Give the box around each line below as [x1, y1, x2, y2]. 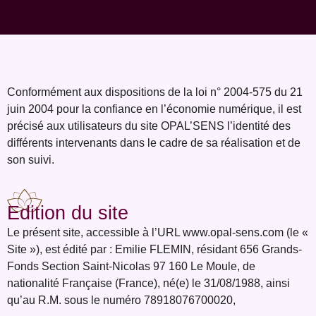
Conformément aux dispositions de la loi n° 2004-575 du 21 [7, 86, 303, 98]
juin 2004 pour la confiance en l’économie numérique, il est [7, 103, 301, 115]
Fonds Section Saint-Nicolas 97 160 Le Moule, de [7, 260, 255, 272]
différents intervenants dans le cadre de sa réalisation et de [7, 137, 300, 149]
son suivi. [7, 154, 54, 166]
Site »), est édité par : [7, 243, 115, 255]
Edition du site [7, 202, 128, 224]
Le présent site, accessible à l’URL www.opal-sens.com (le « [7, 226, 308, 238]
